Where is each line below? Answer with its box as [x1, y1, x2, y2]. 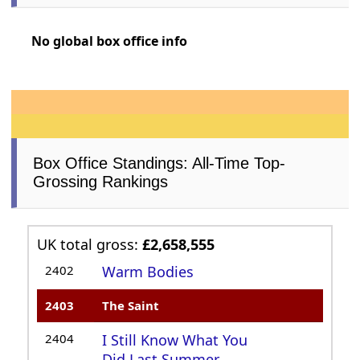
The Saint [102, 297, 160, 314]
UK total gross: [37, 235, 143, 255]
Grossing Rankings [33, 173, 169, 191]
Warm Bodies [102, 262, 194, 282]
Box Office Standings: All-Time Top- [33, 154, 286, 173]
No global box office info [31, 32, 188, 51]
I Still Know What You [102, 330, 248, 350]
